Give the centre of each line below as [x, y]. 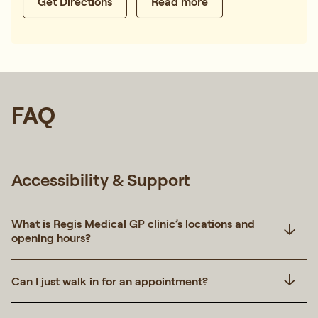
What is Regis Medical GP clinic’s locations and [133, 223]
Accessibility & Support [100, 179]
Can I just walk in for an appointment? [110, 281]
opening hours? [51, 237]
